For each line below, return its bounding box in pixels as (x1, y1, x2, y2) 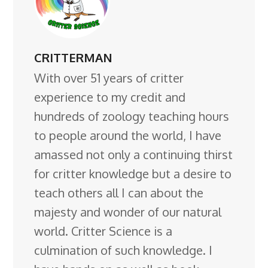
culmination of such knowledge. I (34, 242, 213, 258)
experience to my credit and (34, 89, 186, 105)
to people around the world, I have (34, 127, 222, 143)
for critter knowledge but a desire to (34, 165, 232, 181)
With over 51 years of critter (34, 69, 184, 86)
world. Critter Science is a (34, 223, 173, 239)
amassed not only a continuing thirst (34, 146, 233, 162)
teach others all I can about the (34, 184, 204, 200)
